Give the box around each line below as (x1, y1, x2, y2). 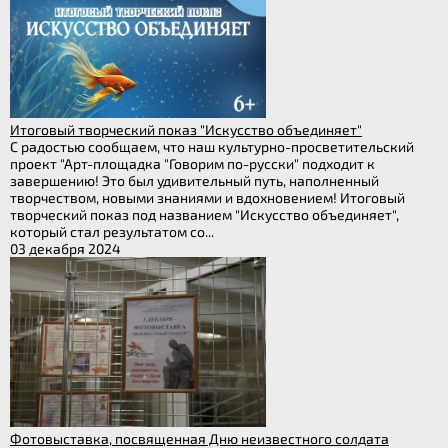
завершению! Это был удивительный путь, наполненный (10, 171, 379, 189)
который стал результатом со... (10, 222, 214, 240)
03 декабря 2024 (10, 239, 121, 257)
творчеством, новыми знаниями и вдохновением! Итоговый (10, 188, 405, 206)
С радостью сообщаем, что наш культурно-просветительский (10, 137, 414, 155)
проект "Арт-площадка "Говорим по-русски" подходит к (10, 154, 375, 172)
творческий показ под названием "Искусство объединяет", (10, 205, 399, 223)
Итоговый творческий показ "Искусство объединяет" (10, 120, 362, 138)
